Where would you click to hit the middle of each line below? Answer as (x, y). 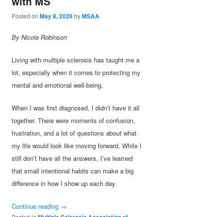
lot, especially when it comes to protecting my (76, 72)
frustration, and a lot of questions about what (74, 133)
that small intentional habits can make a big (73, 170)
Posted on (26, 16)
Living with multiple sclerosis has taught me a (76, 60)
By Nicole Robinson (39, 37)
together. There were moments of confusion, (74, 120)
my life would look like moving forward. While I (77, 145)
